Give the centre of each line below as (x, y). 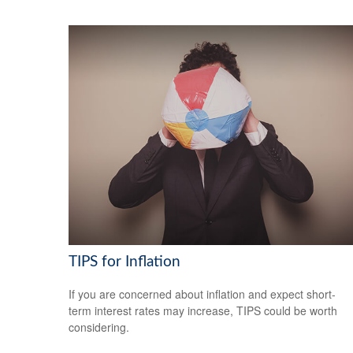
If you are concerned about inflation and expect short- (202, 294)
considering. (99, 327)
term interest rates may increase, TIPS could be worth (203, 310)
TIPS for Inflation (124, 262)
